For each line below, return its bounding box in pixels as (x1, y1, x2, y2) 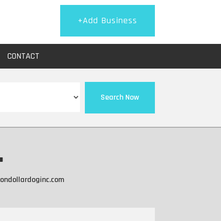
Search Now (100, 92, 139, 103)
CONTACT (7, 50, 40, 62)
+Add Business (77, 15, 137, 26)
